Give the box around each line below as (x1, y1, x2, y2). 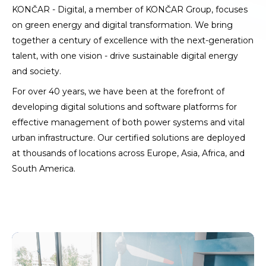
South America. (12, 163, 75, 174)
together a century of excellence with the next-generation (12, 35, 254, 46)
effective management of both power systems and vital (12, 117, 245, 128)
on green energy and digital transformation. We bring (12, 20, 233, 30)
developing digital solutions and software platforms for (12, 102, 237, 112)
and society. (12, 66, 61, 77)
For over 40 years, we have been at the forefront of (12, 86, 224, 97)
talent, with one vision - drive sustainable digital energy (12, 50, 238, 61)
